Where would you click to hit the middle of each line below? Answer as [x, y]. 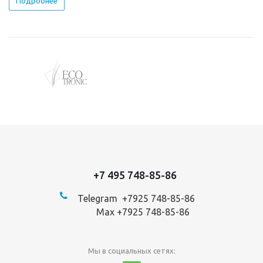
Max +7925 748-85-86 [141, 212]
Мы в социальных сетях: [131, 251]
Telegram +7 [104, 199]
